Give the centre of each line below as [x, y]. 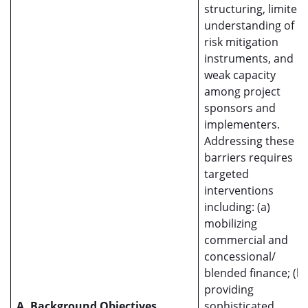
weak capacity [240, 75]
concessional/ [240, 256]
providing [229, 289]
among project [242, 91]
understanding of [249, 25]
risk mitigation [241, 42]
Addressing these [249, 141]
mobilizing [231, 223]
